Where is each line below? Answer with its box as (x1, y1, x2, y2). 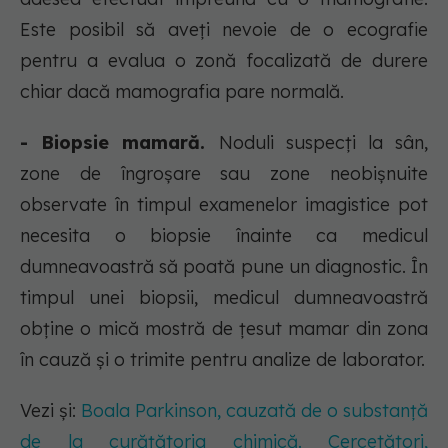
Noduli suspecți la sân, (218, 131, 428, 155)
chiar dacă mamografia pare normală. (20, 80, 344, 104)
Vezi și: (20, 399, 81, 423)
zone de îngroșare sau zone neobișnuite (20, 162, 428, 186)
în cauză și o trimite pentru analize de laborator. (20, 348, 425, 372)
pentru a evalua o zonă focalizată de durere (20, 49, 428, 73)
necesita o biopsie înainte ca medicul (20, 224, 428, 248)
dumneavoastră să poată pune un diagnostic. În (20, 255, 428, 279)
